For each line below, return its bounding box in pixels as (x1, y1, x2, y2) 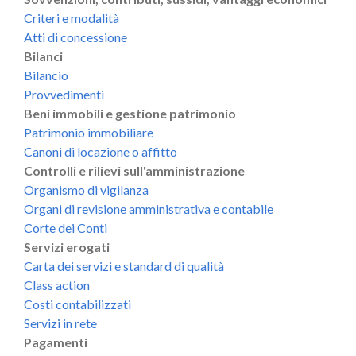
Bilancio (24, 67, 68, 83)
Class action (24, 277, 90, 292)
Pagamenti (24, 334, 87, 350)
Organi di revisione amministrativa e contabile (24, 200, 273, 216)
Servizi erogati (24, 238, 110, 254)
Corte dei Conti (24, 219, 107, 235)
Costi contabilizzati (24, 296, 131, 311)
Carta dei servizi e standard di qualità (24, 257, 224, 273)
